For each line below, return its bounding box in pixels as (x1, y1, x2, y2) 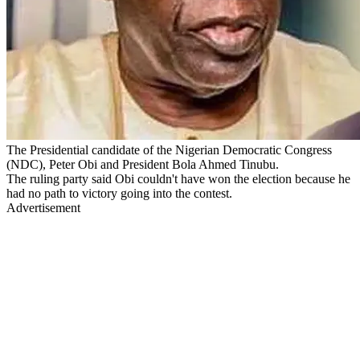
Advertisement (6, 200, 80, 215)
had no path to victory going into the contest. (6, 186, 232, 200)
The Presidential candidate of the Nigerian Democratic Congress (6, 142, 332, 157)
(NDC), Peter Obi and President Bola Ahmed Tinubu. (6, 157, 279, 171)
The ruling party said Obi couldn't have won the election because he (6, 171, 350, 186)
